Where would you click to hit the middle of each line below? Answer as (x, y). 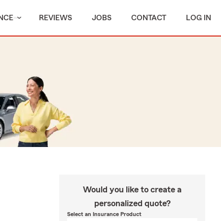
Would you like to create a (132, 189)
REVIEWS (55, 18)
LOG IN (199, 18)
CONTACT (149, 18)
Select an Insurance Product (104, 214)
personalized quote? (132, 203)
